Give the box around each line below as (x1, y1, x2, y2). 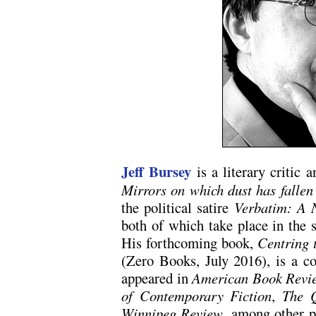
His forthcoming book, (121, 233, 258, 253)
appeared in (121, 268, 193, 288)
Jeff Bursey (121, 161, 192, 183)
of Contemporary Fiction (121, 286, 272, 306)
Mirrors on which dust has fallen (121, 180, 313, 200)
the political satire (121, 197, 234, 218)
